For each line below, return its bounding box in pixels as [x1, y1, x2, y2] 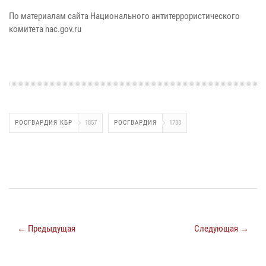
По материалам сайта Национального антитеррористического [9, 10, 240, 21]
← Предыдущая [17, 223, 75, 234]
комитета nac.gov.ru [9, 23, 81, 34]
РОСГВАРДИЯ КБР [15, 118, 72, 126]
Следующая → [194, 223, 249, 234]
